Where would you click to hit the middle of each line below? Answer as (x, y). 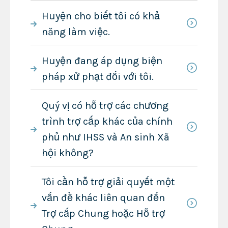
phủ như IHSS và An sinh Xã (105, 137)
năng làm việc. (76, 32)
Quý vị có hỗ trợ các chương (105, 105)
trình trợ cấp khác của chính (107, 121)
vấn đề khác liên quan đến (103, 197)
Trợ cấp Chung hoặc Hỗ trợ (103, 213)
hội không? (67, 153)
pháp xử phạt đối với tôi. (97, 76)
